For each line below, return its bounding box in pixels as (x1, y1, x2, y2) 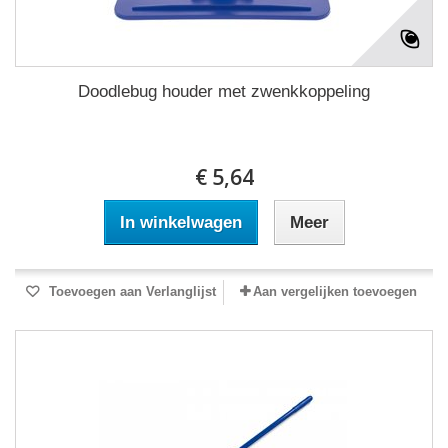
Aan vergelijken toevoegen (253, 284, 417, 299)
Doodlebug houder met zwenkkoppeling (78, 82, 370, 101)
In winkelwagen (119, 213, 242, 232)
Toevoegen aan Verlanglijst (44, 284, 216, 299)
